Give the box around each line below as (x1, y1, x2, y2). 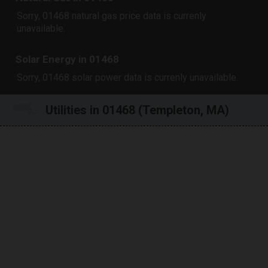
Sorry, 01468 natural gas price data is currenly (17, 10, 207, 22)
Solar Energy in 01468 (16, 53, 120, 66)
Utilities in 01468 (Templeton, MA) (45, 103, 229, 118)
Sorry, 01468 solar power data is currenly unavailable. (17, 71, 239, 83)
